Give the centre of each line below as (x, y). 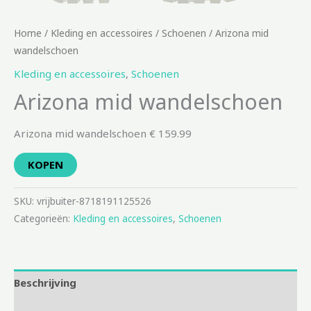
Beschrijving (45, 283)
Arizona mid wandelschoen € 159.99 (103, 133)
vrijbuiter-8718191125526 (94, 201)
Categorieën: (43, 218)
